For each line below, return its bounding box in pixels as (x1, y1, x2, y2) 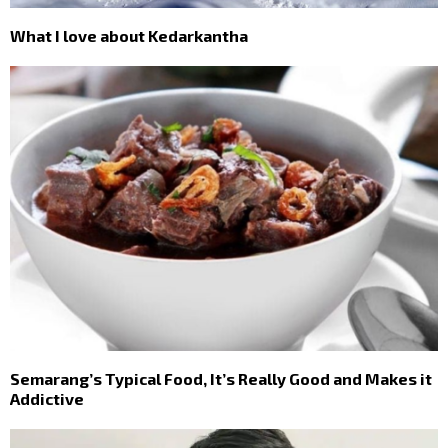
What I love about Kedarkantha (10, 25, 248, 45)
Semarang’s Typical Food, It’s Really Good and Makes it (10, 368, 432, 388)
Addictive (10, 388, 84, 408)
